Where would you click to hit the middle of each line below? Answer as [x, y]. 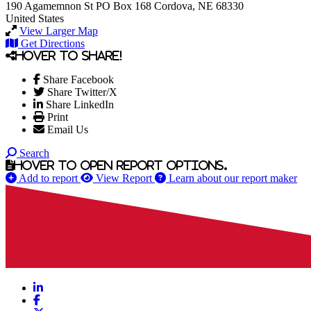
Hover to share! [69, 55]
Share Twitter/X [82, 92]
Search [34, 153]
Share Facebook [78, 79]
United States [35, 18]
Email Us [68, 129]
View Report [124, 178]
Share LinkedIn [80, 104]
